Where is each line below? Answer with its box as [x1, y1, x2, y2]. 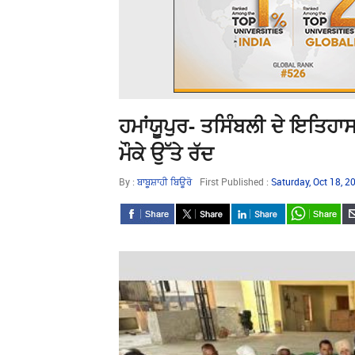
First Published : [200, 175, 271, 188]
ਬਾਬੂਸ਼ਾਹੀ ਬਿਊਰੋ [137, 175, 192, 188]
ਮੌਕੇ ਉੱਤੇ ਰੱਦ [119, 139, 214, 166]
